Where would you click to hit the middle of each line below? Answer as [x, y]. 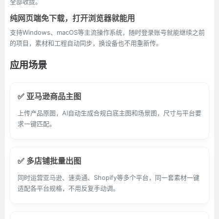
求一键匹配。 [37, 124]
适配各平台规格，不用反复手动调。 [68, 188]
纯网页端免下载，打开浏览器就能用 [72, 18]
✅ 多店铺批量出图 [49, 161]
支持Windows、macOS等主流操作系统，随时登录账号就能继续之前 [107, 32]
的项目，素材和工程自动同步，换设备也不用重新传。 [86, 43]
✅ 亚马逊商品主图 [49, 96]
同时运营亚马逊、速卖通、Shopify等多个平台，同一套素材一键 [109, 177]
